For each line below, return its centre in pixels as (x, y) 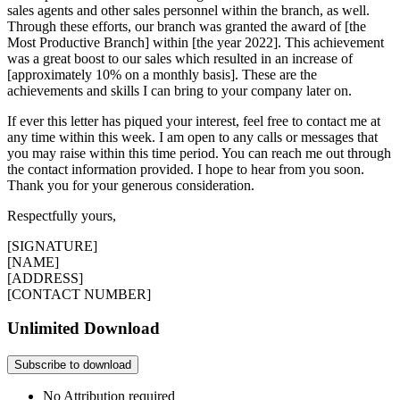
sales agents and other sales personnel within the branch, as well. (188, 10)
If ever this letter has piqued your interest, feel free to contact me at (194, 121)
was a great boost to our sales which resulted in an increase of (180, 58)
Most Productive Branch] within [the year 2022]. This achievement (196, 42)
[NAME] (33, 262)
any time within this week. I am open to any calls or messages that (192, 137)
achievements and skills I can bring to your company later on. (181, 90)
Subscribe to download (73, 364)
